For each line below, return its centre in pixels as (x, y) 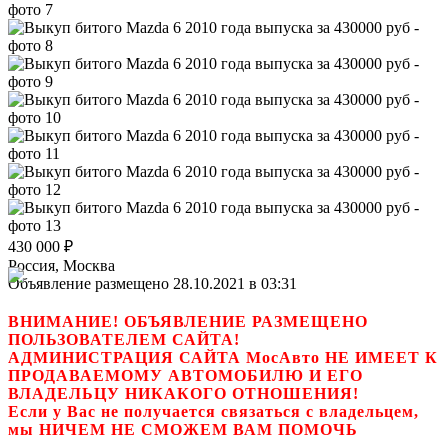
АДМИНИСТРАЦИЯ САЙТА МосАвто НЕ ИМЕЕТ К (223, 357)
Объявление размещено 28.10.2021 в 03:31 (152, 283)
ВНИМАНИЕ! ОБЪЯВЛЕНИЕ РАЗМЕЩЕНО (188, 321)
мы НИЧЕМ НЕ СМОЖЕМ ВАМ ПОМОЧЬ (183, 429)
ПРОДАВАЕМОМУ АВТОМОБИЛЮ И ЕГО (185, 375)
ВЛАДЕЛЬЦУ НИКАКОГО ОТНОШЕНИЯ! (183, 393)
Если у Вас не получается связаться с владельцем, (213, 411)
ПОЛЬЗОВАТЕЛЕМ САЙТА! (124, 339)
